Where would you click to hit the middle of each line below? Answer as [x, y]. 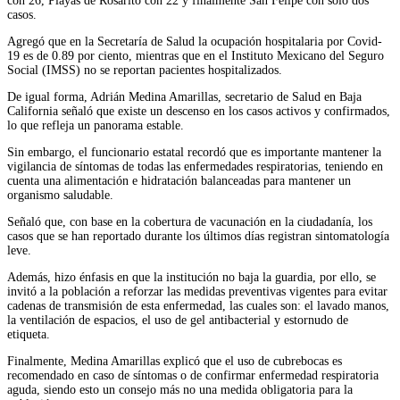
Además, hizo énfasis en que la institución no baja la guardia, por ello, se [192, 277]
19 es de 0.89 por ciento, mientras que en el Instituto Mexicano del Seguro [196, 55]
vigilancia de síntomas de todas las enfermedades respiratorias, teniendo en [195, 166]
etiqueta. [29, 334]
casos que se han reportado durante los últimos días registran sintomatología [198, 236]
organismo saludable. [60, 195]
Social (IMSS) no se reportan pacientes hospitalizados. [145, 70]
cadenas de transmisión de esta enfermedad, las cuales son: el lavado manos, [198, 305]
